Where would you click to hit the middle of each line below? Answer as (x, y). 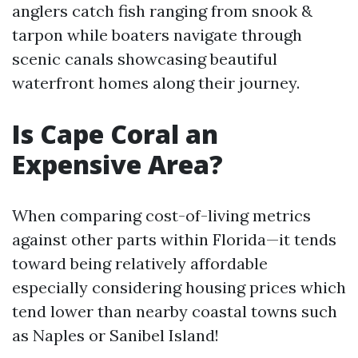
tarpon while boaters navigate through (157, 35)
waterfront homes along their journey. (156, 83)
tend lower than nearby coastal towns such (175, 311)
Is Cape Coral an (115, 134)
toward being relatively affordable (140, 263)
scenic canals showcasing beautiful (145, 59)
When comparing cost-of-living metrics (161, 215)
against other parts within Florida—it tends (174, 239)
